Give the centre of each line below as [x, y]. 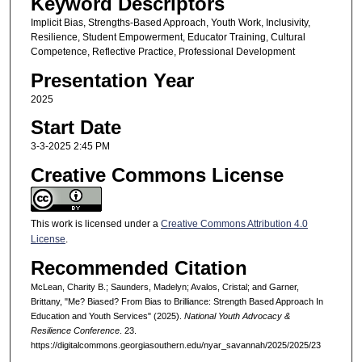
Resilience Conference [75, 330]
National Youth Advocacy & [237, 316]
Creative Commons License [157, 175]
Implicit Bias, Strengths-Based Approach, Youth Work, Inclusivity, [170, 23]
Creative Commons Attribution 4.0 [234, 223]
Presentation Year [112, 80]
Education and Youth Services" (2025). [107, 316]
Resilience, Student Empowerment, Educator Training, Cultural [168, 38]
